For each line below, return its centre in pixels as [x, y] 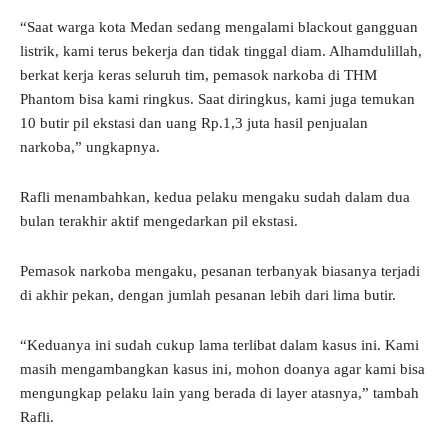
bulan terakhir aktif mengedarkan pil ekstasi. [159, 221]
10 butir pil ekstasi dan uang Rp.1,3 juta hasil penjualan [194, 123]
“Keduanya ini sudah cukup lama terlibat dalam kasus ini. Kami [219, 345]
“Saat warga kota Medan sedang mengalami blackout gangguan [219, 27]
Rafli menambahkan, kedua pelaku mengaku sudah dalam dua [215, 197]
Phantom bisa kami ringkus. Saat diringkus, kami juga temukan [217, 99]
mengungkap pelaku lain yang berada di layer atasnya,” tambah [219, 393]
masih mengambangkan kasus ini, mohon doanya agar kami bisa [222, 369]
